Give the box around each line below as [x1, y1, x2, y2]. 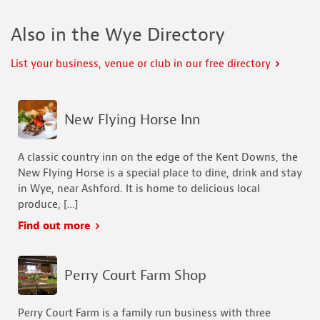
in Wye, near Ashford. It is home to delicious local [18, 182, 260, 196]
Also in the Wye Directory [11, 23, 225, 47]
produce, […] [18, 198, 78, 212]
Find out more [18, 219, 94, 234]
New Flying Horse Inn [64, 110, 200, 129]
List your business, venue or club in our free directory [11, 57, 274, 71]
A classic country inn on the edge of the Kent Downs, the [18, 151, 298, 165]
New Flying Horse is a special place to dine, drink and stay [18, 166, 302, 181]
